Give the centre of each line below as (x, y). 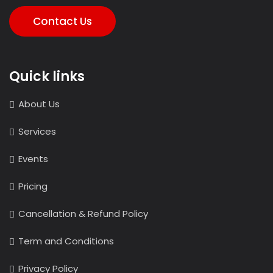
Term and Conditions (66, 241)
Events (33, 158)
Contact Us (62, 21)
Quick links (47, 76)
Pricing (33, 186)
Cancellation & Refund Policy (83, 213)
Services (37, 131)
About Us (39, 104)
